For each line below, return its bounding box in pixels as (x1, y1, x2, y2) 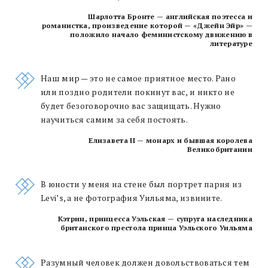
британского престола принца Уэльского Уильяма (60, 223, 252, 232)
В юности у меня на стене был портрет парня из (41, 178, 242, 190)
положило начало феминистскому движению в (70, 29, 252, 39)
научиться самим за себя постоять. (41, 114, 188, 125)
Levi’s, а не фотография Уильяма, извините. (41, 192, 223, 203)
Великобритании (187, 144, 252, 154)
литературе (210, 38, 252, 48)
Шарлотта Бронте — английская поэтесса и (88, 11, 252, 21)
